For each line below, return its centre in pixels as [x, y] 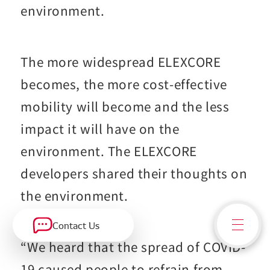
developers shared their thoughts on [134, 173]
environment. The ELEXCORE [109, 151]
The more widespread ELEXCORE [121, 62]
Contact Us [76, 225]
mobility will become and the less [125, 106]
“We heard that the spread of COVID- [133, 246]
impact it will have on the [100, 129]
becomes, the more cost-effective [124, 84]
